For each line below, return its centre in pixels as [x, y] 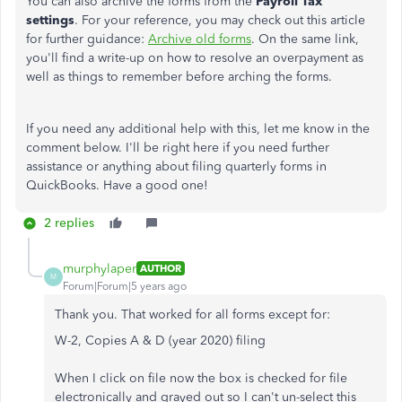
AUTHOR [161, 269]
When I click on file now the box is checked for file [201, 378]
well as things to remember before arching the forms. [179, 76]
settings [50, 20]
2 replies [69, 223]
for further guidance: [87, 39]
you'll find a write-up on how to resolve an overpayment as [195, 57]
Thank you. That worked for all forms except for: [192, 314]
